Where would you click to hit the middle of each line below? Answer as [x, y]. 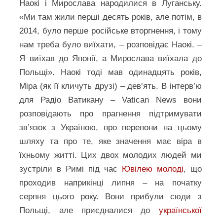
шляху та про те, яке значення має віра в [110, 141]
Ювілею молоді [152, 169]
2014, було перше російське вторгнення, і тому [110, 31]
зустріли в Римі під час [71, 169]
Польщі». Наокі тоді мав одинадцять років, [110, 72]
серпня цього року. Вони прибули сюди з [110, 197]
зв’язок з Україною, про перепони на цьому [110, 128]
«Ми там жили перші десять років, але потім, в [110, 17]
